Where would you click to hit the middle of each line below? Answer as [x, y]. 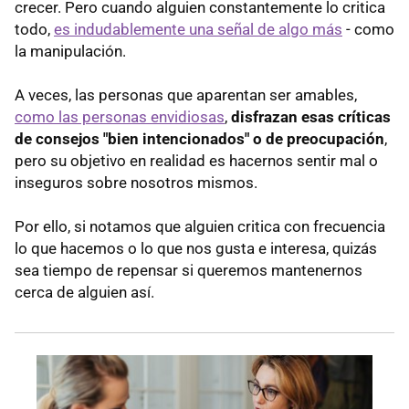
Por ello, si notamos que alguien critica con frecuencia [200, 227]
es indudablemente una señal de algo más [198, 30]
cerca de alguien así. [84, 293]
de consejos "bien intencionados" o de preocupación [199, 139]
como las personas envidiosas [120, 117]
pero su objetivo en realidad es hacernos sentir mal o [196, 161]
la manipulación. [70, 52]
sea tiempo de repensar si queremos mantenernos [189, 271]
